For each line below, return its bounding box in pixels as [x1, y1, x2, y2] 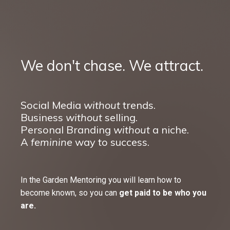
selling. [102, 111, 138, 124]
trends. [120, 99, 156, 111]
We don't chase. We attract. [21, 56, 203, 74]
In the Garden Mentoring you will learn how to [21, 175, 181, 185]
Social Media [21, 99, 84, 111]
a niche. [150, 123, 189, 136]
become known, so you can [21, 188, 119, 198]
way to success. [72, 136, 149, 148]
